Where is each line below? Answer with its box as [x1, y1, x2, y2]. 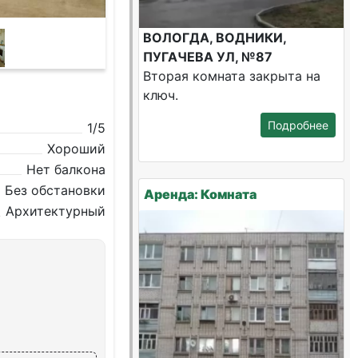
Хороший [47, 141, 106, 157]
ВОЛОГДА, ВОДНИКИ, [143, 30, 287, 46]
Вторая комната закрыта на [143, 68, 321, 84]
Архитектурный [6, 203, 106, 219]
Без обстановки [5, 182, 106, 198]
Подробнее [267, 118, 328, 132]
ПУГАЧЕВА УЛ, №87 [143, 49, 273, 65]
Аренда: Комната [144, 186, 257, 202]
